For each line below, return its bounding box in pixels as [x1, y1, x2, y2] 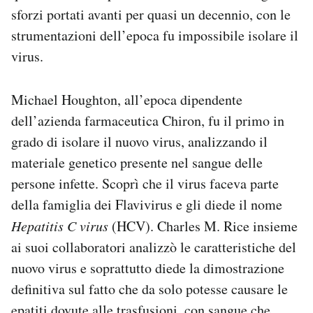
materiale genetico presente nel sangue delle [11, 153, 263, 173]
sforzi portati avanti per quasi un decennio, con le [11, 5, 291, 24]
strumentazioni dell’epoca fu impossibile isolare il [11, 26, 298, 45]
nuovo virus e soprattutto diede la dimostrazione [11, 259, 284, 278]
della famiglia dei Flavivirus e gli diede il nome [11, 195, 282, 214]
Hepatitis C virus [11, 217, 108, 235]
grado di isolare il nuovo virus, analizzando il [11, 132, 268, 152]
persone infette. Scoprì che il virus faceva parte [11, 174, 279, 194]
